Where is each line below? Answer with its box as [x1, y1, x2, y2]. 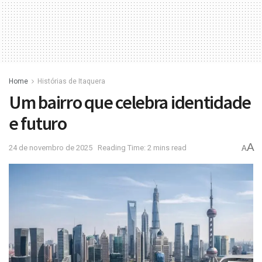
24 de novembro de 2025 [9, 143, 92, 153]
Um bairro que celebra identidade [9, 91, 251, 115]
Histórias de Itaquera [37, 77, 105, 86]
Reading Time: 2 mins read [98, 143, 187, 153]
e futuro [9, 112, 67, 136]
